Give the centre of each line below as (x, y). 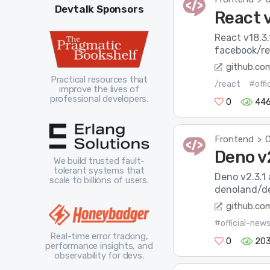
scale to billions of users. (99, 181)
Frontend (234, 139)
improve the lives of (99, 89)
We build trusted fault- (99, 161)
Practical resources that (99, 80)
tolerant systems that (99, 171)
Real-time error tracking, (99, 237)
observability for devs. (99, 256)
